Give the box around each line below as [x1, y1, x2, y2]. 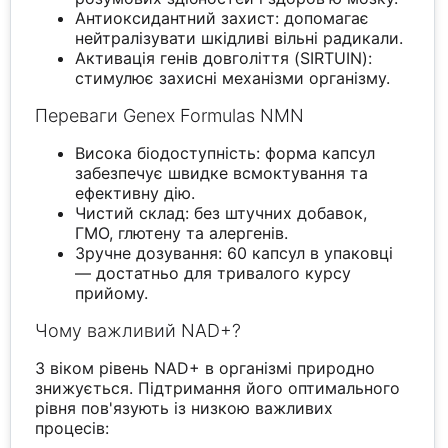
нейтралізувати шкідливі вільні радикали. [75, 28, 404, 49]
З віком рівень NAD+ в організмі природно [35, 358, 376, 379]
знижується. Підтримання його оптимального [35, 378, 401, 399]
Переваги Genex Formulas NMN [35, 105, 305, 127]
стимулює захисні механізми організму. [75, 68, 391, 89]
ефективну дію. [75, 183, 196, 204]
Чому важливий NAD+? [35, 320, 242, 342]
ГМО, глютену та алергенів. [75, 223, 289, 244]
